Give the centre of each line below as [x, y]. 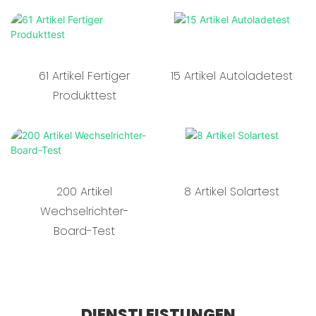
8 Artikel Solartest [232, 191]
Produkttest [84, 96]
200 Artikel [84, 191]
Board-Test [84, 231]
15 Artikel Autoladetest [232, 76]
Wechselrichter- [84, 211]
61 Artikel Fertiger [84, 76]
